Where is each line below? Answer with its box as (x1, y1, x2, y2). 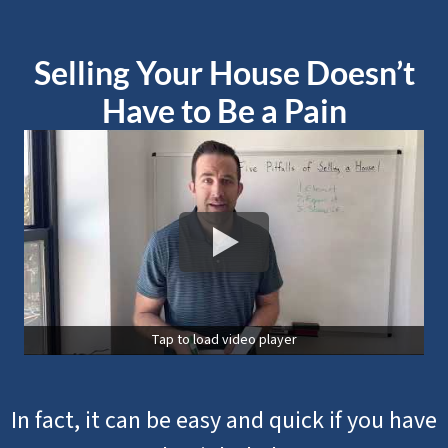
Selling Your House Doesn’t (33, 52, 415, 92)
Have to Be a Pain (101, 90, 347, 130)
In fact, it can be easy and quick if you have (11, 402, 437, 438)
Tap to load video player (151, 329, 297, 350)
